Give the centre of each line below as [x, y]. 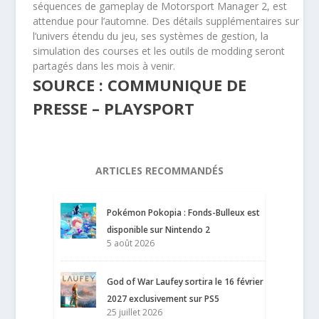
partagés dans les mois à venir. [104, 66]
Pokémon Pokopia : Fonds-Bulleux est [184, 213]
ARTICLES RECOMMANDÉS [159, 171]
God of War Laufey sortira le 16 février [185, 282]
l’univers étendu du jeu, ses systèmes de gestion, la [151, 36]
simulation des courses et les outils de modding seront [159, 51]
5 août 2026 [131, 244]
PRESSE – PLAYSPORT [114, 109]
